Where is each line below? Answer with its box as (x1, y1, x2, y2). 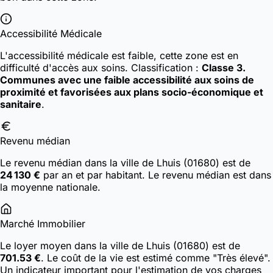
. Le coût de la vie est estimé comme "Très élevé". (41, 252, 271, 264)
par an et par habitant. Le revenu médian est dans (40, 169, 271, 182)
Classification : (131, 62, 202, 74)
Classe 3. (202, 62, 246, 74)
